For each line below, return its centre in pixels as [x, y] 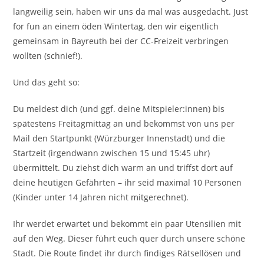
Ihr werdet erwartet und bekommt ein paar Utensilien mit [127, 223]
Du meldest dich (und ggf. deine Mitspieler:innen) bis [119, 108]
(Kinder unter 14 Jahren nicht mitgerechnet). [101, 197]
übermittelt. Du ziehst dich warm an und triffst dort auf [123, 167]
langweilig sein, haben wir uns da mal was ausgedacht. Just [131, 11]
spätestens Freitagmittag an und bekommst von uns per [124, 123]
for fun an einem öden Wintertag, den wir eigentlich [116, 26]
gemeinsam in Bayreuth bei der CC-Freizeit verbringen [121, 41]
